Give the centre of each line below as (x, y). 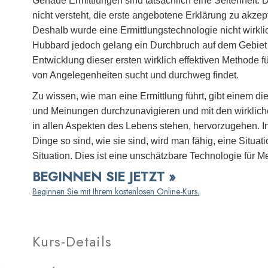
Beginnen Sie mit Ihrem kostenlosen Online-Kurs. (116, 191)
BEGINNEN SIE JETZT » (104, 176)
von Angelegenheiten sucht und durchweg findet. (136, 75)
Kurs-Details (72, 241)
